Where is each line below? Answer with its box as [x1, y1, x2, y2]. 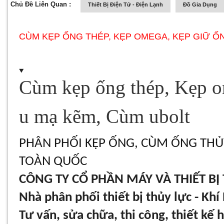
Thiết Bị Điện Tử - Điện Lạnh [88, 1, 163, 7]
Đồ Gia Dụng [183, 1, 217, 7]
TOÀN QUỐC [19, 155, 87, 169]
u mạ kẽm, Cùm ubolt [19, 105, 190, 127]
